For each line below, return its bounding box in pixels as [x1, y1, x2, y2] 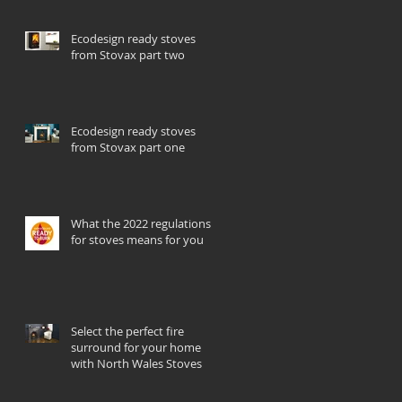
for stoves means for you [71, 231, 204, 248]
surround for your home [71, 338, 201, 355]
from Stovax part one [71, 138, 185, 155]
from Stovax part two [71, 46, 185, 63]
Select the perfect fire [71, 322, 184, 339]
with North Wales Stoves [71, 354, 202, 371]
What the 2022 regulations [71, 214, 211, 232]
